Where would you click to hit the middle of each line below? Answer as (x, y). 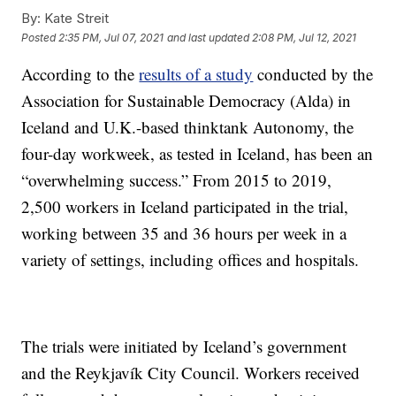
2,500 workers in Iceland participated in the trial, (185, 207)
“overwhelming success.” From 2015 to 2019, (177, 180)
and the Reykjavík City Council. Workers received (191, 373)
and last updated (209, 37)
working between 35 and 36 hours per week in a (184, 233)
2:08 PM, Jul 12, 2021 (305, 37)
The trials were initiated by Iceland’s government (184, 346)
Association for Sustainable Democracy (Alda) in (187, 101)
